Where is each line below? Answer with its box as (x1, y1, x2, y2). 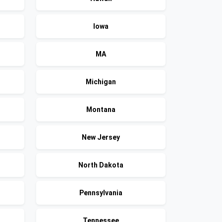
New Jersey (82, 133, 120, 141)
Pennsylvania (79, 189, 122, 197)
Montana (86, 106, 115, 113)
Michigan (86, 78, 116, 86)
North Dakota (78, 161, 123, 169)
